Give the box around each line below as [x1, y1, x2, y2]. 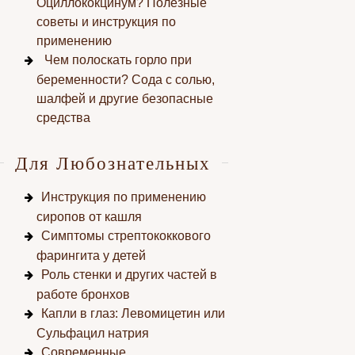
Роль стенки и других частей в [40, 268, 217, 281]
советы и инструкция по [36, 15, 176, 29]
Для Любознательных [15, 151, 212, 174]
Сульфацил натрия [36, 326, 149, 340]
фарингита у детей [36, 249, 146, 262]
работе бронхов [36, 288, 130, 301]
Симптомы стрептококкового [40, 229, 211, 242]
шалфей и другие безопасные [36, 92, 213, 105]
